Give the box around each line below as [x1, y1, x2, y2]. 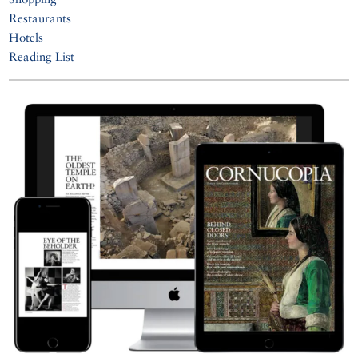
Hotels [9, 30, 44, 44]
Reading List [9, 49, 75, 63]
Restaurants [9, 10, 72, 25]
